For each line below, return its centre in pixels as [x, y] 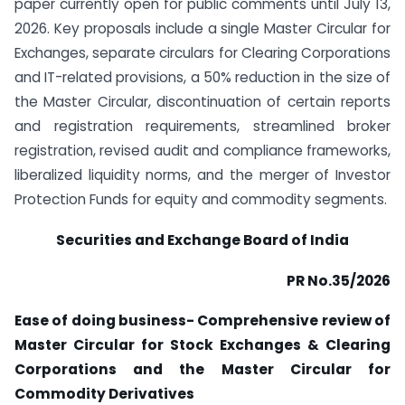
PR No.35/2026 [339, 280]
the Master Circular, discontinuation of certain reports [202, 102]
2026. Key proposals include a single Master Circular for [202, 28]
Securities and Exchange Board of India [202, 240]
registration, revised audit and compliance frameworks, [202, 151]
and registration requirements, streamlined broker [202, 126]
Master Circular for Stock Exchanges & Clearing [202, 345]
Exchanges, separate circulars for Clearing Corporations [202, 53]
